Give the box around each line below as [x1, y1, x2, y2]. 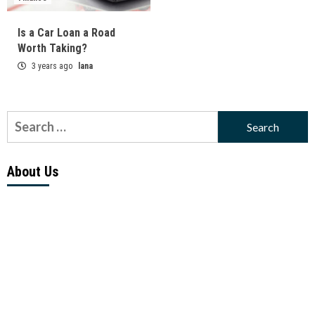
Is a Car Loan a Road [18, 26, 115, 40]
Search [6, 112, 46, 128]
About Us [7, 163, 58, 181]
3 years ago [30, 61, 75, 72]
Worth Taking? [18, 41, 87, 56]
